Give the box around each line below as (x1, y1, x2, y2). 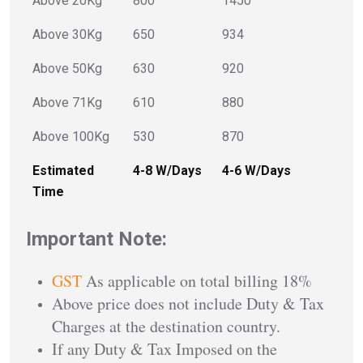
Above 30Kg (32, 26, 102, 42)
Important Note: (26, 227, 167, 250)
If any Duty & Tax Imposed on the (52, 337, 277, 360)
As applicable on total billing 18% (82, 269, 312, 292)
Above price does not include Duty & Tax (52, 292, 324, 314)
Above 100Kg (32, 128, 109, 144)
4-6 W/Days (222, 162, 291, 178)
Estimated (32, 162, 94, 178)
